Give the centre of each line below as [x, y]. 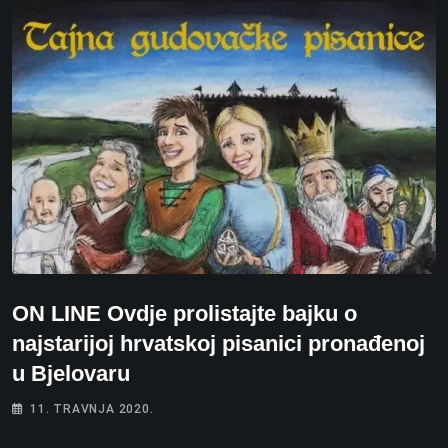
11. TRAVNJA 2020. [92, 408]
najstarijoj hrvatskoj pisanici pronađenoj [218, 343]
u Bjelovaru [71, 373]
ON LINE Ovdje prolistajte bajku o [184, 313]
